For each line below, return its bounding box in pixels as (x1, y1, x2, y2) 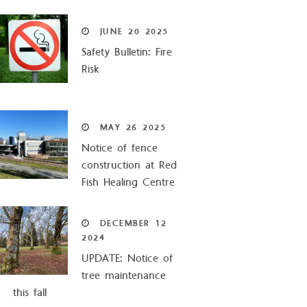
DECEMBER (99, 217, 150, 231)
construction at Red (82, 157, 177, 174)
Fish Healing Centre (82, 174, 175, 191)
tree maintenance (82, 267, 167, 284)
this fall (13, 284, 47, 302)
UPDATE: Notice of (82, 250, 173, 267)
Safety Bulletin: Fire (82, 44, 173, 61)
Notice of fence (82, 140, 158, 157)
